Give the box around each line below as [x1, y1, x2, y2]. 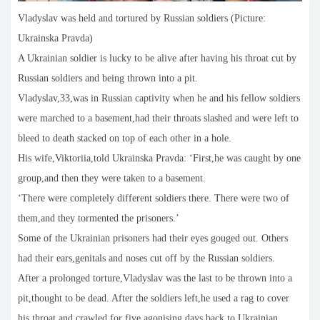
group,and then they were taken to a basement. [18, 172, 206, 184]
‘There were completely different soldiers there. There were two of [18, 192, 289, 204]
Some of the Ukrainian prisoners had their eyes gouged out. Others [18, 232, 288, 244]
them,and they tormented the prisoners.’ [18, 212, 179, 224]
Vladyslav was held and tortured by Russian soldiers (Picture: [18, 12, 266, 24]
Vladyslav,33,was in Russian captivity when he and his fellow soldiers [18, 92, 300, 104]
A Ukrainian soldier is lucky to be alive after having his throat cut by [18, 52, 296, 64]
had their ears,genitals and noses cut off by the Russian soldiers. [18, 252, 275, 264]
